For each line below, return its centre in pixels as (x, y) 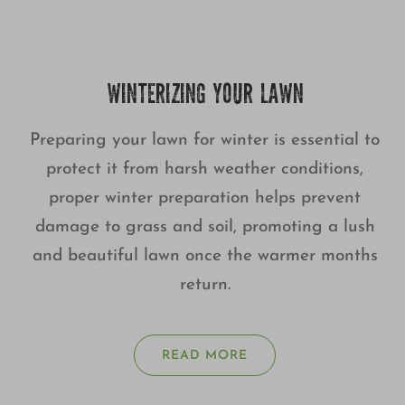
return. (205, 286)
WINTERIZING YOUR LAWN (205, 97)
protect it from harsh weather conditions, (205, 170)
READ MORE (205, 356)
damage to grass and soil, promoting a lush (205, 228)
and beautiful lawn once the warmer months (205, 257)
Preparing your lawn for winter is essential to (205, 141)
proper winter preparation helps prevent (205, 199)
